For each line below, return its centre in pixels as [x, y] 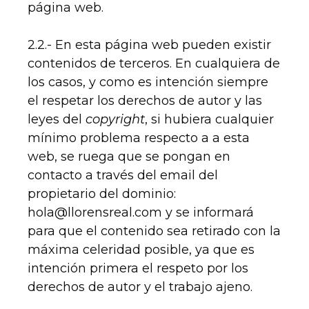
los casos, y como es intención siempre [148, 82]
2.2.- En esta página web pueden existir [149, 45]
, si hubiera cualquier [209, 120]
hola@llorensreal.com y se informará [141, 213]
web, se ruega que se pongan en [129, 157]
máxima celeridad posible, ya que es [141, 250]
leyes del [57, 120]
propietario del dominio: [102, 194]
